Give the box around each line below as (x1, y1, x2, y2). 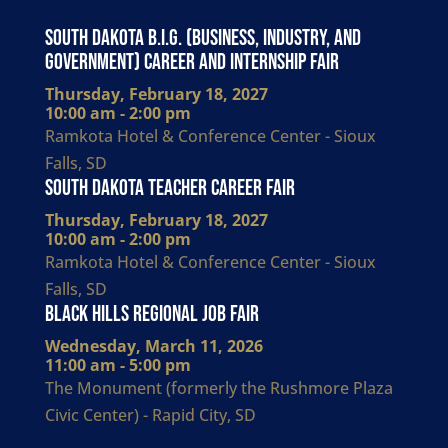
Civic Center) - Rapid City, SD (44, 404, 256, 426)
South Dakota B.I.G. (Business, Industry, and (44, 25, 361, 52)
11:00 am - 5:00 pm (44, 354, 191, 376)
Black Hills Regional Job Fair (44, 301, 259, 328)
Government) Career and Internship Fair (44, 49, 339, 76)
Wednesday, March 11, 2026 (44, 335, 263, 357)
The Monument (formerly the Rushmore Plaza (44, 377, 393, 399)
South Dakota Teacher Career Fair (44, 175, 295, 202)
